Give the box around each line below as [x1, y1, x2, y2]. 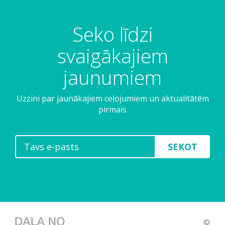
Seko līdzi [72, 21, 153, 47]
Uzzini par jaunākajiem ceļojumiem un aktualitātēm [16, 93, 209, 104]
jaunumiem [63, 64, 162, 90]
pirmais [98, 104, 127, 115]
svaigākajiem [57, 42, 168, 69]
